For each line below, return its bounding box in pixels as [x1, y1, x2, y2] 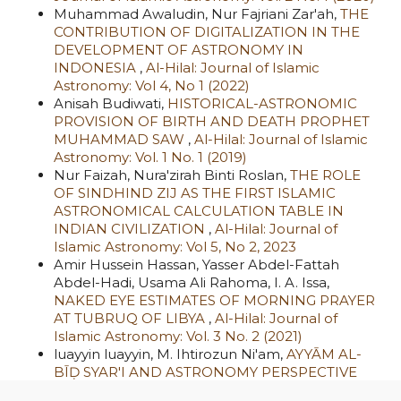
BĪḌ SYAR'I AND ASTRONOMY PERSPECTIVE [54, 363, 357, 380]
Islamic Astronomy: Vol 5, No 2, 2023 [54, 237, 296, 255]
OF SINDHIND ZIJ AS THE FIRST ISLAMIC [54, 183, 336, 201]
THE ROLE [290, 166, 361, 183]
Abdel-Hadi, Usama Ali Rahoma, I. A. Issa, [54, 273, 329, 291]
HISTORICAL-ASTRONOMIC [167, 94, 357, 112]
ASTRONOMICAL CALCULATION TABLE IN [54, 201, 344, 219]
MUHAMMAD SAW [54, 130, 188, 148]
